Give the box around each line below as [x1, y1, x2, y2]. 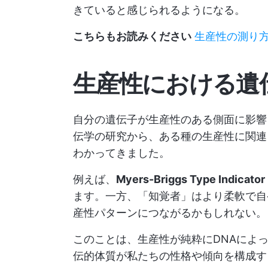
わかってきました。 [73, 147, 170, 159]
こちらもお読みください [73, 30, 191, 42]
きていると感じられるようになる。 [73, 4, 245, 16]
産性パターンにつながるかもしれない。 [73, 206, 267, 219]
